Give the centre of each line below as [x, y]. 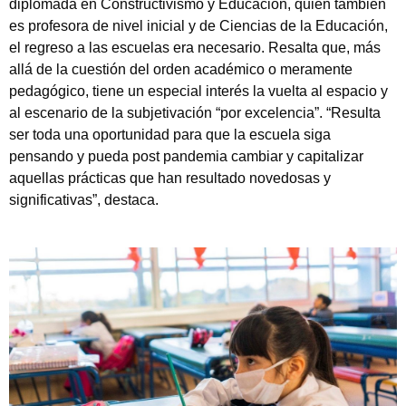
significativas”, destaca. [84, 199]
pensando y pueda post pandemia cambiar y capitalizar [186, 156]
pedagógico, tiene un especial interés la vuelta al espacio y [198, 91]
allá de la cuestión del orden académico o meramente [181, 69]
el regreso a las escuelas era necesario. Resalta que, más [195, 47]
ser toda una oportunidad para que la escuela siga [170, 134]
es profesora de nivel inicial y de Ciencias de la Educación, [198, 25]
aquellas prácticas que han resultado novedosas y [170, 178]
